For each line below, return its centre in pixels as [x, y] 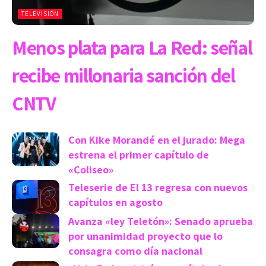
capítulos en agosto [115, 202]
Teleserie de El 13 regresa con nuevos [158, 188]
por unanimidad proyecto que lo [145, 236]
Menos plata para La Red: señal [132, 47]
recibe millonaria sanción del [123, 75]
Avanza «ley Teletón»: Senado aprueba [161, 221]
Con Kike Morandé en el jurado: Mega [157, 140]
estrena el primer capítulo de [139, 155]
